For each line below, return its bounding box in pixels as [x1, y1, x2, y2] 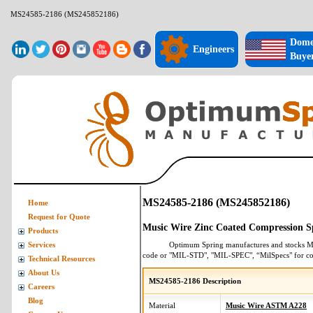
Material [149, 302, 175, 310]
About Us [28, 269, 59, 277]
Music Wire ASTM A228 [226, 302, 307, 310]
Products [28, 227, 58, 235]
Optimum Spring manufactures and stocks [168, 240, 307, 249]
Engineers [193, 43, 234, 54]
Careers [28, 283, 54, 291]
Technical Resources [28, 255, 95, 263]
